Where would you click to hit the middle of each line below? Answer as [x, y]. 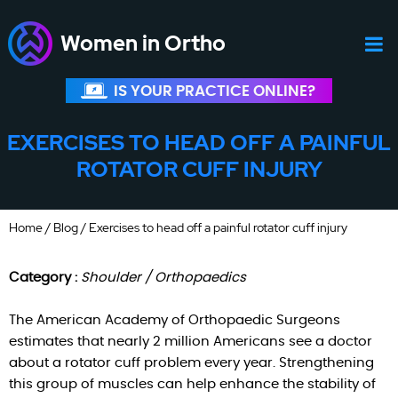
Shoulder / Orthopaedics [163, 278]
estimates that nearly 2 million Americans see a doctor [191, 342]
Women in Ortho [143, 43]
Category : [45, 278]
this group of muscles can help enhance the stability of [192, 384]
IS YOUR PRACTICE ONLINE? [214, 91]
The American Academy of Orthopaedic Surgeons [175, 320]
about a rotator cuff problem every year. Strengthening [191, 363]
